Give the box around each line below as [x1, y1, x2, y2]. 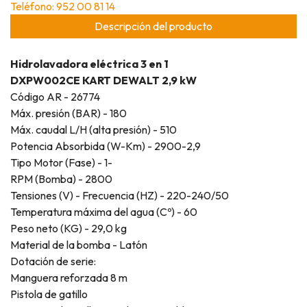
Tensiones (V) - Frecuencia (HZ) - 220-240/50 [10, 188, 229, 202]
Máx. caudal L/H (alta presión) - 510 [10, 122, 177, 136]
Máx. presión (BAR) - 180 [10, 106, 127, 120]
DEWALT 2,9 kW [113, 73, 197, 87]
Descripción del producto [95, 19, 212, 34]
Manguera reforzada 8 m [10, 270, 127, 284]
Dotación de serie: [10, 254, 98, 268]
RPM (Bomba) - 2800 [10, 171, 112, 186]
